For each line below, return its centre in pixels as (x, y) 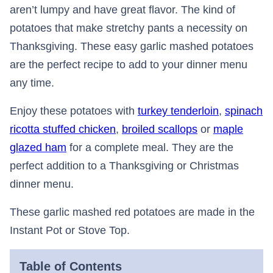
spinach (244, 111)
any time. (32, 83)
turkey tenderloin (178, 111)
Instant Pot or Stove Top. (70, 231)
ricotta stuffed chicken (63, 129)
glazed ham (38, 148)
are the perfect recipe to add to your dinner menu (129, 65)
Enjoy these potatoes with (74, 111)
